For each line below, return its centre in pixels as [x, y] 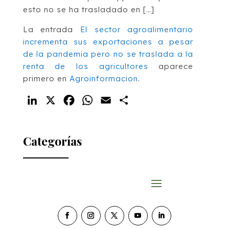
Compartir [153, 100]
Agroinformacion [104, 78]
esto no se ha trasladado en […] [88, 9]
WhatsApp [117, 100]
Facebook [98, 100]
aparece [171, 66]
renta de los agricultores [85, 66]
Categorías [52, 141]
